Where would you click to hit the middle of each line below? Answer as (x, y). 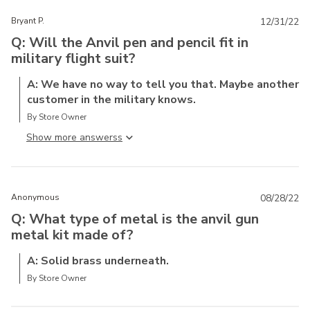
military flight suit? (73, 59)
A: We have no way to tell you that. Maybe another (163, 85)
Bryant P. (28, 21)
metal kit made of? (72, 235)
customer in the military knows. (111, 100)
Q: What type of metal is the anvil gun (135, 219)
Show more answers (72, 138)
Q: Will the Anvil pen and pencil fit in (130, 43)
